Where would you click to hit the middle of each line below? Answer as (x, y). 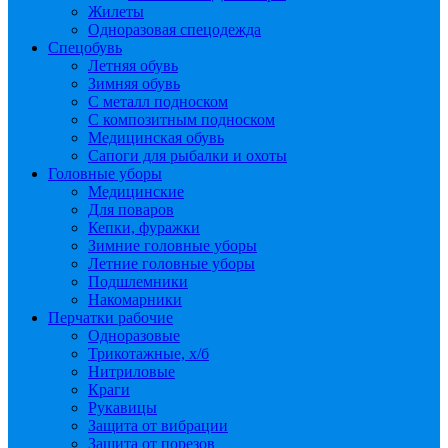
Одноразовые (134, 335)
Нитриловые (131, 371)
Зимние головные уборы (172, 245)
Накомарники (135, 299)
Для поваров (131, 209)
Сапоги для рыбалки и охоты (187, 155)
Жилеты (116, 11)
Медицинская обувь (156, 137)
